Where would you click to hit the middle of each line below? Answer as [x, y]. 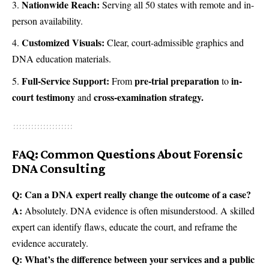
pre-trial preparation [177, 80]
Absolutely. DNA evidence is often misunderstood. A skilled [138, 211]
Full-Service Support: [65, 80]
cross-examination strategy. [149, 97]
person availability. [47, 20]
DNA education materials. [62, 59]
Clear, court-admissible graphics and [174, 43]
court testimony [44, 97]
